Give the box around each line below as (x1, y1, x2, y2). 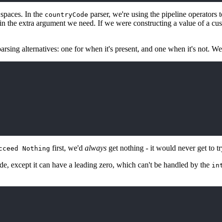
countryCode (45, 11, 88, 19)
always (85, 144, 107, 153)
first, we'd (50, 144, 85, 153)
